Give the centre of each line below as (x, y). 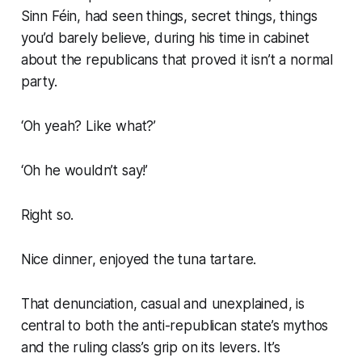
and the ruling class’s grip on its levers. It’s (150, 347)
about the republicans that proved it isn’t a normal (177, 59)
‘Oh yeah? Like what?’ (88, 126)
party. (39, 81)
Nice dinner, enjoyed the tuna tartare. (141, 259)
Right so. (49, 215)
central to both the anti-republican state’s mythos (175, 325)
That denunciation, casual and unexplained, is (163, 303)
